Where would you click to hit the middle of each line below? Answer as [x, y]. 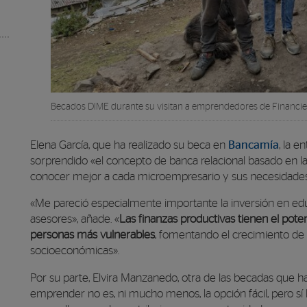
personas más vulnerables [93, 235]
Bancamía [254, 145]
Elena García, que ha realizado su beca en [129, 145]
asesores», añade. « [75, 220]
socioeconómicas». [75, 251]
